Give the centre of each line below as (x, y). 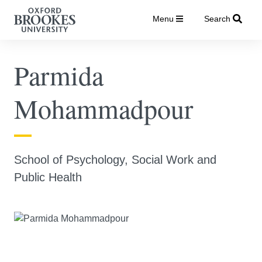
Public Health (48, 177)
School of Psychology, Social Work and (115, 160)
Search (217, 19)
